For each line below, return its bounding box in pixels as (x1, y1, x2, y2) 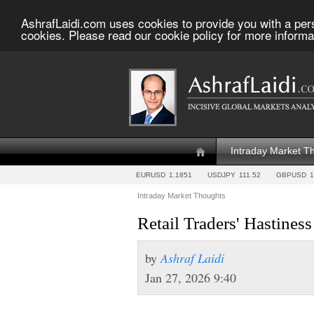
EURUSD (136, 171, 165, 179)
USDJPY (207, 171, 235, 179)
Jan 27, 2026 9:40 (145, 269, 236, 286)
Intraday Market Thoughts (137, 191, 226, 200)
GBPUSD (276, 171, 306, 179)
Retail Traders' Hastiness (137, 214, 312, 233)
